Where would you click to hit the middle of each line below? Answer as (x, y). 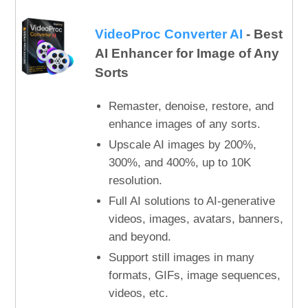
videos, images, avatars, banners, (196, 219)
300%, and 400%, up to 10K (179, 162)
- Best (262, 34)
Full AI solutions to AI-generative (191, 201)
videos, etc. (138, 293)
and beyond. (140, 236)
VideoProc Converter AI (168, 34)
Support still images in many (181, 257)
